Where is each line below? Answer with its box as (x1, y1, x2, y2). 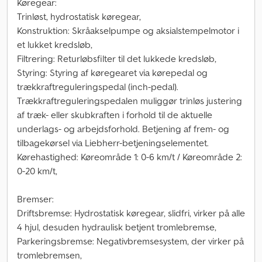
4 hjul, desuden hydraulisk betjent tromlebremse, (17, 221, 216, 233)
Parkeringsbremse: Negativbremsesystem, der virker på (17, 235, 244, 247)
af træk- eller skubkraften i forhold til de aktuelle (17, 109, 212, 120)
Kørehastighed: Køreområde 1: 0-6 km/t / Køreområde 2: (17, 151, 242, 163)
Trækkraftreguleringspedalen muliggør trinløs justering (17, 95, 242, 106)
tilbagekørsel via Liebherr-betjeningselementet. (17, 137, 209, 149)
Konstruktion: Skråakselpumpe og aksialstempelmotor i (17, 25, 239, 36)
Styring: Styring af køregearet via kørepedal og (17, 67, 208, 78)
